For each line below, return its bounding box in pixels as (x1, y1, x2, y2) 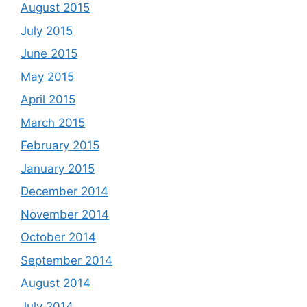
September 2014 (21, 253, 112, 267)
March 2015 (21, 115, 85, 130)
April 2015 (21, 93, 75, 106)
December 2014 (21, 184, 108, 198)
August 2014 (21, 276, 90, 290)
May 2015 (21, 69, 74, 84)
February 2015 (21, 138, 99, 152)
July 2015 (21, 23, 73, 38)
